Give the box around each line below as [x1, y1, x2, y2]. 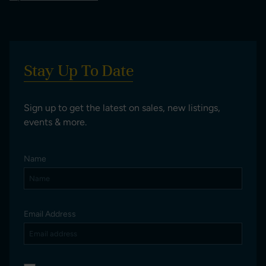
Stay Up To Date [24, 61, 133, 81]
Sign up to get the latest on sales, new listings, [24, 102, 220, 113]
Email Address [24, 209, 76, 219]
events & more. [24, 116, 87, 128]
